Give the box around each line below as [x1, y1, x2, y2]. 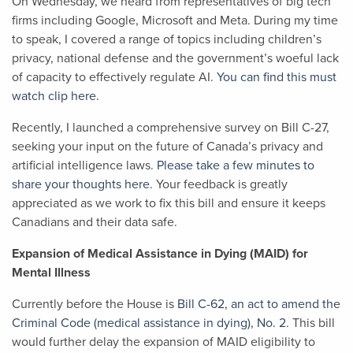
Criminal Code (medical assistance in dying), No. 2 [12, 315, 286, 331]
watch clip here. [12, 88, 99, 104]
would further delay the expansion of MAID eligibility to [12, 334, 315, 350]
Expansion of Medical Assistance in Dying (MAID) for [12, 246, 308, 262]
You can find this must [217, 69, 336, 85]
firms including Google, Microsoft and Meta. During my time [12, 13, 338, 28]
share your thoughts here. [12, 176, 153, 192]
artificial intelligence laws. [12, 158, 157, 173]
